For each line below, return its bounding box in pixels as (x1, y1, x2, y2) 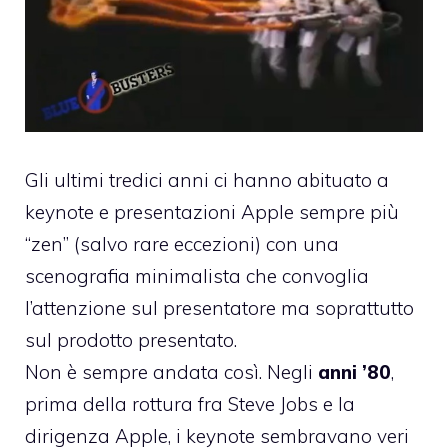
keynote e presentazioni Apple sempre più (25, 199, 399, 224)
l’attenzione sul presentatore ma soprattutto (25, 295, 414, 320)
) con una (255, 231, 339, 256)
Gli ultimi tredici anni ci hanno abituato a (25, 167, 389, 192)
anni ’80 (318, 359, 391, 384)
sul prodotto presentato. (25, 327, 237, 352)
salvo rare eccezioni (80, 231, 255, 256)
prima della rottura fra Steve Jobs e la (25, 391, 355, 416)
